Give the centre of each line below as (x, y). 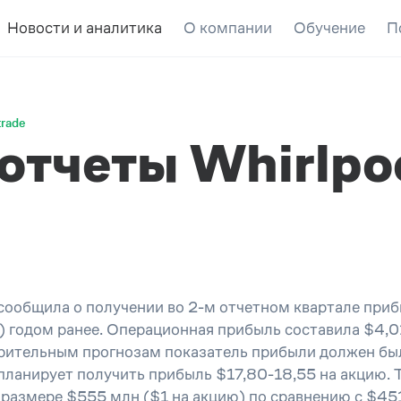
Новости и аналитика (84, 28)
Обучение (329, 28)
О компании (227, 28)
